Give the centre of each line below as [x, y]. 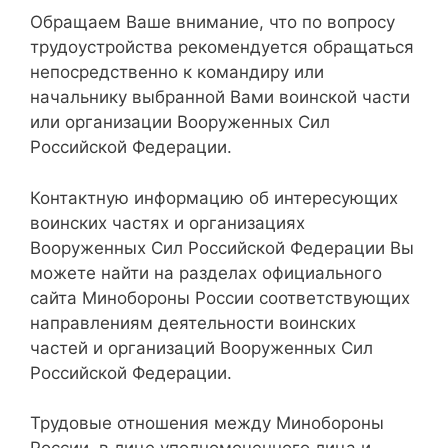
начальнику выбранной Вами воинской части [220, 97]
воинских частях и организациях [167, 222]
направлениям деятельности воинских [193, 322]
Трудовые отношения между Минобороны [207, 423]
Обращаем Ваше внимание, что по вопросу [212, 22]
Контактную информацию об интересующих [214, 197]
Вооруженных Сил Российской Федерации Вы [222, 247]
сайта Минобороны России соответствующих [220, 297]
